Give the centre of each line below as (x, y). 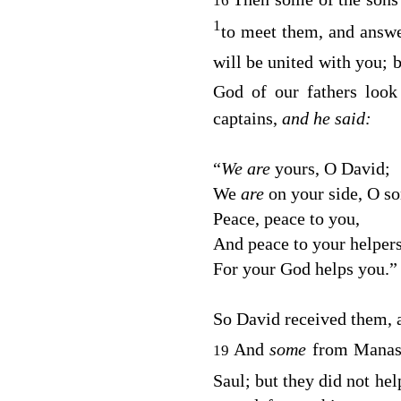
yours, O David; (332, 169)
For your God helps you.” (305, 269)
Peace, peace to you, (286, 219)
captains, (247, 119)
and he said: (326, 119)
